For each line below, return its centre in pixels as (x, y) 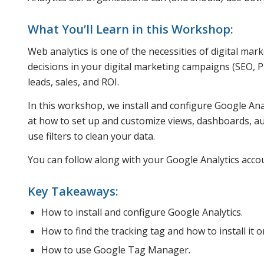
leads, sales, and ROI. (73, 82)
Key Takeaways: (73, 191)
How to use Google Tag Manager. (116, 250)
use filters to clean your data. (91, 136)
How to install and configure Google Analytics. (142, 212)
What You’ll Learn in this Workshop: (131, 29)
